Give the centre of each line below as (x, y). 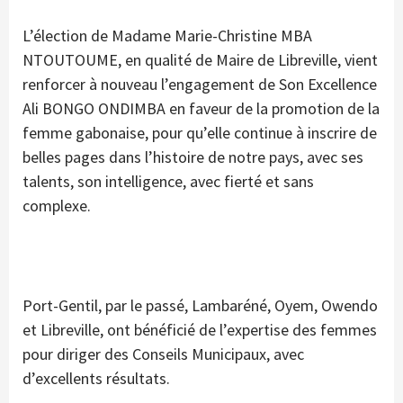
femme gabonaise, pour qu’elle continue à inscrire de (200, 133)
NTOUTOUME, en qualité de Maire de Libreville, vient (200, 60)
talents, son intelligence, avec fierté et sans (168, 182)
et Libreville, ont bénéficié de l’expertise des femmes (200, 330)
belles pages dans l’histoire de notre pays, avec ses (193, 157)
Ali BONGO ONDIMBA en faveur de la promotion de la (201, 109)
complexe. (57, 206)
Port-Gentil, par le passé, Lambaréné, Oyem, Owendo (200, 306)
